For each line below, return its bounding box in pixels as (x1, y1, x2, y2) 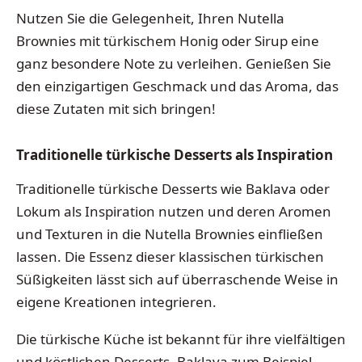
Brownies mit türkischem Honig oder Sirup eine (16, 32, 319, 51)
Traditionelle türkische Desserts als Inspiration (16, 145, 333, 165)
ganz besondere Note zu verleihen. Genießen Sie (16, 54, 331, 74)
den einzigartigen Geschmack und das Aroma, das (16, 77, 339, 96)
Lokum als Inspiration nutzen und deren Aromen (16, 202, 331, 221)
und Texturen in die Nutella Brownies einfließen (16, 225, 323, 244)
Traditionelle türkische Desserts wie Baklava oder (16, 179, 330, 199)
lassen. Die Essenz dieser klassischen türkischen (16, 247, 324, 267)
